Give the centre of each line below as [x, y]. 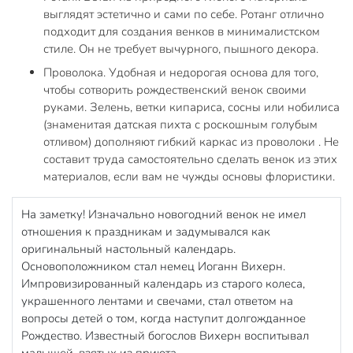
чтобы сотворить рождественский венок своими [175, 89]
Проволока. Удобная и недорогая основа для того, [181, 72]
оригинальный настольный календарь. [128, 249]
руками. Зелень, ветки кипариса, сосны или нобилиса [191, 107]
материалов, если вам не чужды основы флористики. [189, 176]
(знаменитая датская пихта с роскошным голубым [180, 124]
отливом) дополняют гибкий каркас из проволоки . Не [191, 141]
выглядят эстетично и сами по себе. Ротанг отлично [184, 15]
